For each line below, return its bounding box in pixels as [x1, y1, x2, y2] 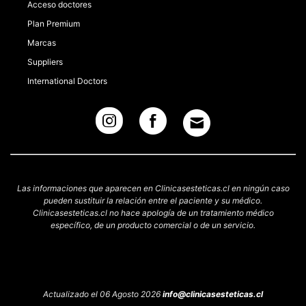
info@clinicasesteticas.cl [163, 289, 263, 299]
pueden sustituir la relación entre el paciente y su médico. [44, 195, 262, 206]
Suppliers [27, 57, 63, 67]
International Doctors [27, 76, 107, 86]
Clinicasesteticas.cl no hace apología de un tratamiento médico [32, 208, 274, 218]
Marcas [27, 38, 56, 48]
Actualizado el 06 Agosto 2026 [43, 289, 163, 299]
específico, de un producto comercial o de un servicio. [51, 220, 255, 230]
